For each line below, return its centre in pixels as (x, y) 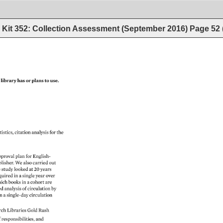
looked (22, 169)
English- (43, 157)
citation (23, 133)
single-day (19, 195)
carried (41, 163)
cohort (38, 182)
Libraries (17, 211)
